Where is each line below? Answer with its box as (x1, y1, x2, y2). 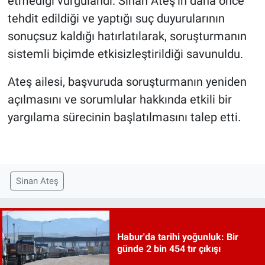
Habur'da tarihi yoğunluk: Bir (117, 231, 238, 243)
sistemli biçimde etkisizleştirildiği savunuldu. (7, 47, 243, 62)
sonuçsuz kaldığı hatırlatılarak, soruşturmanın (7, 29, 247, 44)
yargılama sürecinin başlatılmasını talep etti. (7, 110, 241, 125)
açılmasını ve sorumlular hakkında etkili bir (7, 92, 232, 107)
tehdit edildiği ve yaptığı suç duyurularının (7, 11, 225, 26)
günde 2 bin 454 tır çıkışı (117, 243, 221, 254)
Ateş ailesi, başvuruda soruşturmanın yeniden (7, 75, 247, 89)
